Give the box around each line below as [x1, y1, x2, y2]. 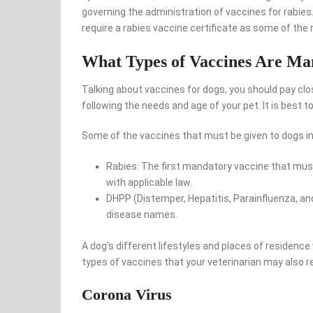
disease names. [106, 209, 177, 221]
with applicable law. [106, 177, 192, 189]
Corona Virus [82, 286, 172, 304]
